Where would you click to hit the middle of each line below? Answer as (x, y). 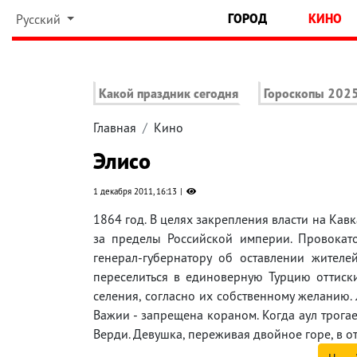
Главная (115, 128)
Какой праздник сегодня (169, 94)
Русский (39, 19)
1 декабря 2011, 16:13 (135, 192)
